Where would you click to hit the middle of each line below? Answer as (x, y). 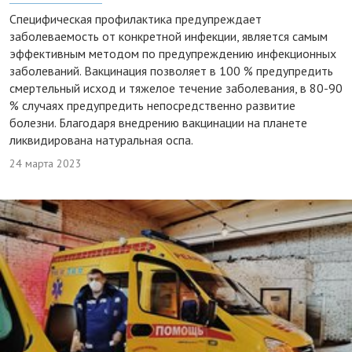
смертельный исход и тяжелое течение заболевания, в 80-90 (176, 88)
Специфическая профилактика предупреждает (136, 18)
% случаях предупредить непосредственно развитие (152, 105)
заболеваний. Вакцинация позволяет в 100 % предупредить (171, 70)
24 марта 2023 (46, 163)
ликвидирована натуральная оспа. (101, 139)
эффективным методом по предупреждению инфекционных (173, 53)
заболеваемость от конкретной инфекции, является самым (169, 36)
